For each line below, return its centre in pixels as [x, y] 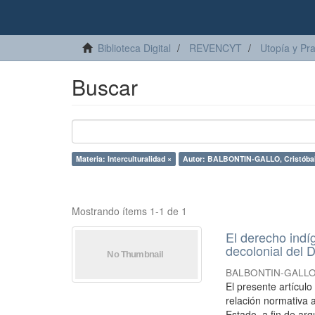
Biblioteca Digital [134, 48]
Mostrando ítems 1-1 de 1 [129, 211]
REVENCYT [216, 48]
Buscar [105, 87]
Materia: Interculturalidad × [124, 159]
